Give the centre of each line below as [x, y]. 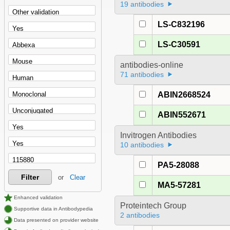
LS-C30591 [179, 45]
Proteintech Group [153, 206]
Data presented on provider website [55, 220]
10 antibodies [142, 145]
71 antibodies [142, 75]
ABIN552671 [182, 115]
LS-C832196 [181, 25]
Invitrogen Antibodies [158, 136]
